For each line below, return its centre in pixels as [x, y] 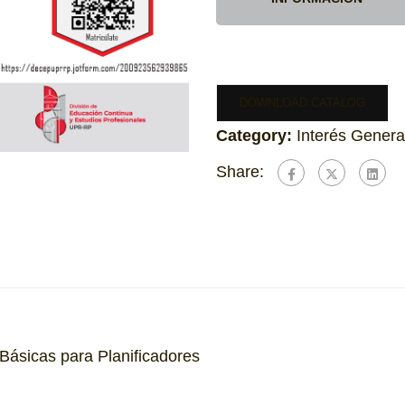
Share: [240, 172]
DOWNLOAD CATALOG [302, 103]
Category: [256, 136]
